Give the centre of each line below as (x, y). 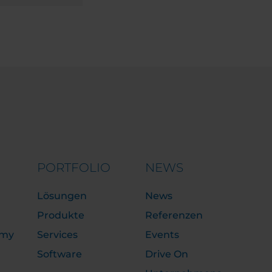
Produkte (60, 215)
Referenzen (174, 215)
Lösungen (62, 196)
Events (162, 235)
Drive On (166, 254)
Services (57, 235)
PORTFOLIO (73, 168)
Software (59, 254)
